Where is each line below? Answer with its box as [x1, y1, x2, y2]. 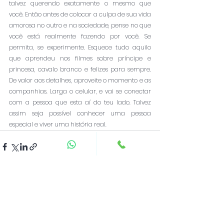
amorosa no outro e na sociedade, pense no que [9, 20, 151, 29]
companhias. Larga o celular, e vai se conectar [9, 86, 151, 95]
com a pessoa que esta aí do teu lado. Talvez [9, 97, 151, 106]
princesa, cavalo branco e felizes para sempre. [9, 64, 151, 73]
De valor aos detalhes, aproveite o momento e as [9, 75, 151, 84]
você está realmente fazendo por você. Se [9, 31, 151, 40]
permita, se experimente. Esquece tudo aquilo [9, 42, 151, 51]
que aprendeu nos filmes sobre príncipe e [9, 53, 151, 62]
